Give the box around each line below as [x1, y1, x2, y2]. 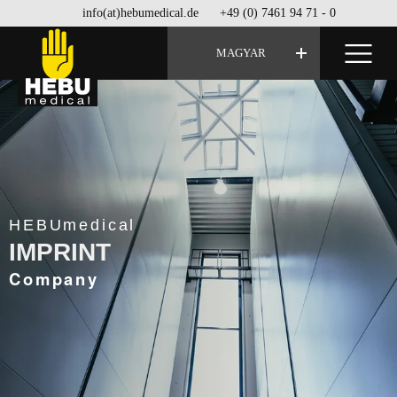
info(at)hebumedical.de [82, 6, 198, 19]
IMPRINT [9, 237, 111, 266]
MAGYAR [215, 47, 266, 59]
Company [9, 267, 99, 291]
